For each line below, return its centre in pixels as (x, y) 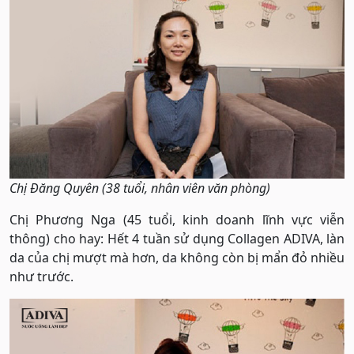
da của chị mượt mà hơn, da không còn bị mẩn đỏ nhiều (177, 258)
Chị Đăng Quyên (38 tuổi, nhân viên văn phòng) (140, 188)
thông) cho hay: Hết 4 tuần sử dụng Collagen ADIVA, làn (177, 239)
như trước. (41, 277)
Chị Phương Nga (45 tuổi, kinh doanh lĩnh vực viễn (177, 220)
